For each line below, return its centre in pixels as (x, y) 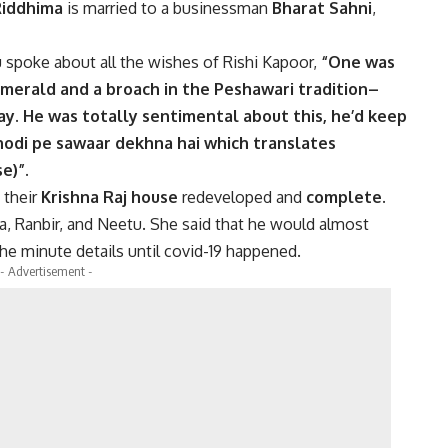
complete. (344, 197)
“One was (358, 62)
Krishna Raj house (109, 197)
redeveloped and (240, 197)
